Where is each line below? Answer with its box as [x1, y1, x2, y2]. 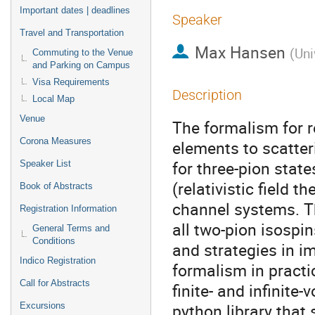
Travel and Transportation [20, 27, 124, 38]
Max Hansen [194, 41, 285, 64]
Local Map [32, 94, 75, 104]
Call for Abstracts [20, 278, 90, 288]
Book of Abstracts [20, 181, 93, 191]
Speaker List [20, 158, 71, 169]
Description [172, 86, 242, 103]
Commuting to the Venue [32, 47, 133, 58]
